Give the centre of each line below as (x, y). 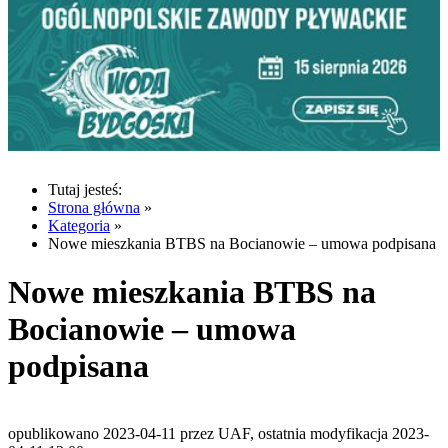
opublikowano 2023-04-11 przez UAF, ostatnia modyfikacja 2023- (218, 433)
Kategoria (79, 225)
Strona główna (94, 207)
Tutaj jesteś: (85, 189)
